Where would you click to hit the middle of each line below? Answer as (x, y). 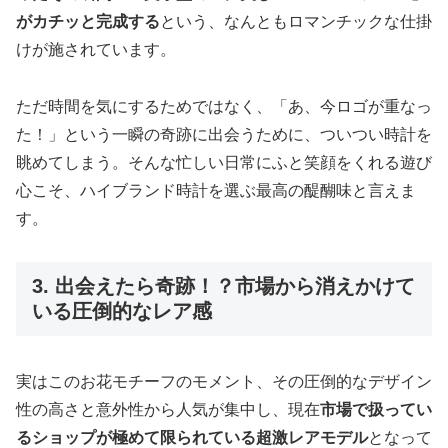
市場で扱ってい (376, 410)
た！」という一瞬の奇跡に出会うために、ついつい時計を (224, 135)
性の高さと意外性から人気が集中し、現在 (168, 410)
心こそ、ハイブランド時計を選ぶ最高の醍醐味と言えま (216, 191)
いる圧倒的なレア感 (122, 310)
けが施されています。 (96, 50)
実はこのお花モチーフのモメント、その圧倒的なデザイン (224, 382)
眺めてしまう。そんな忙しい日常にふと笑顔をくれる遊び (224, 163)
